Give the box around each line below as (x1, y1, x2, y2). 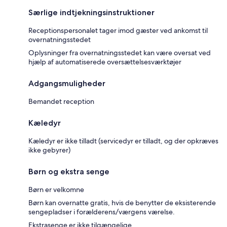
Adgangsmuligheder (28, 79, 105, 89)
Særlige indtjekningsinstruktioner (28, 8, 155, 18)
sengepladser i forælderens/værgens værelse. (28, 207, 175, 217)
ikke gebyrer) (28, 145, 70, 155)
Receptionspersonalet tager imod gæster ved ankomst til (28, 26, 208, 35)
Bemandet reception (28, 97, 94, 106)
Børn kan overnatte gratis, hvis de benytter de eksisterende (28, 198, 216, 208)
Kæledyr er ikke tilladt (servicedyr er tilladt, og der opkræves (28, 136, 218, 146)
